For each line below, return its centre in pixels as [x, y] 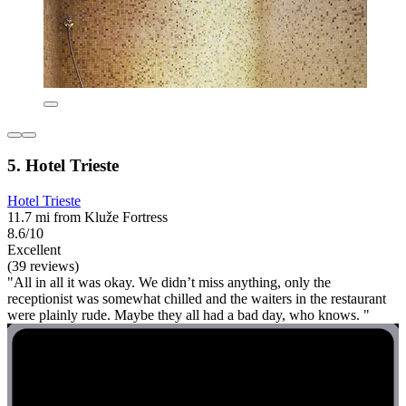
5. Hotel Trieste [63, 166]
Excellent [34, 249]
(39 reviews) [43, 266]
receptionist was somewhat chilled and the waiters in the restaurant [197, 298]
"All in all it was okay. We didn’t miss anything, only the [169, 282]
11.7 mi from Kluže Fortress [87, 217]
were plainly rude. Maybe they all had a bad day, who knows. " [188, 314]
